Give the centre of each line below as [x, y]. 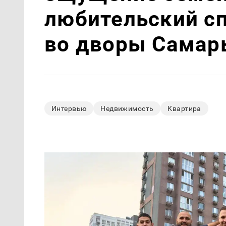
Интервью [69, 108]
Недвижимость [127, 108]
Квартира [184, 108]
